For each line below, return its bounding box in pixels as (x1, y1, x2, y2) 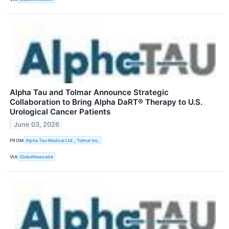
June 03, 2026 (14, 120, 60, 128)
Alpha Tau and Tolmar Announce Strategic (10, 87, 169, 98)
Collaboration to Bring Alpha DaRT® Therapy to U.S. (10, 97, 202, 107)
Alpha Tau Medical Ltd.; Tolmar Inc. (26, 137, 100, 143)
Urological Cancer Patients (10, 107, 110, 117)
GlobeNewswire (19, 153, 54, 159)
